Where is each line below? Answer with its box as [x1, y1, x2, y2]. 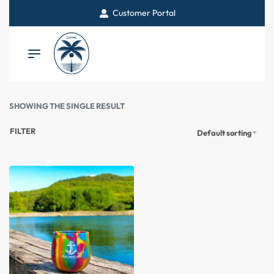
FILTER [10, 126, 35, 136]
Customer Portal [112, 7, 176, 18]
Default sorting [197, 127, 252, 138]
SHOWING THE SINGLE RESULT [9, 101, 125, 111]
